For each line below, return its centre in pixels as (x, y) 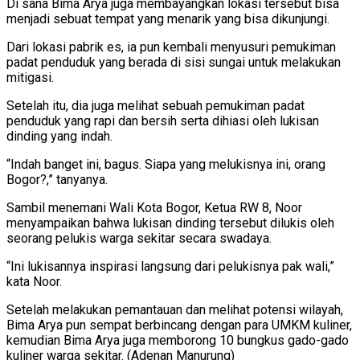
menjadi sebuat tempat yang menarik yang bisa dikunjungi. (168, 18)
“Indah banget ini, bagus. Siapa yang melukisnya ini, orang (166, 164)
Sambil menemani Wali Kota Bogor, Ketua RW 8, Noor (154, 207)
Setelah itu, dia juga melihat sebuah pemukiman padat (155, 105)
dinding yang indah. (59, 136)
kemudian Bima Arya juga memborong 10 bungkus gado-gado (178, 340)
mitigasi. (30, 77)
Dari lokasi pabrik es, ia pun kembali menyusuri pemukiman (171, 47)
